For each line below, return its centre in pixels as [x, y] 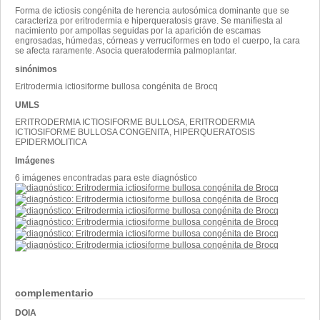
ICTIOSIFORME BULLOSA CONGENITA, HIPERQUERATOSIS [135, 132]
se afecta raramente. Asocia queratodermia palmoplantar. [126, 50]
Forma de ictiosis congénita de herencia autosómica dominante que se [152, 10]
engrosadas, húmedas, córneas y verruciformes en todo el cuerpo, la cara [157, 40]
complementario [54, 292]
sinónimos [36, 69]
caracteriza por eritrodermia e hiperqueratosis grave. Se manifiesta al [149, 20]
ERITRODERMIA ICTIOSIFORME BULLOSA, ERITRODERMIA [135, 122]
